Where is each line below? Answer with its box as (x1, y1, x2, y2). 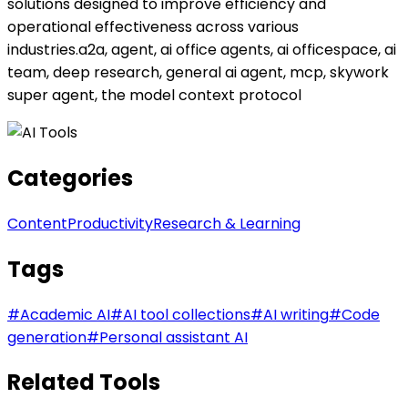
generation (7, 326, 87, 348)
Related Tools (7, 367, 160, 398)
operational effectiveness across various (7, 15, 299, 37)
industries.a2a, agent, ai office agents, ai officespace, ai (7, 38, 396, 60)
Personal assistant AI (99, 326, 248, 348)
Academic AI (20, 303, 110, 325)
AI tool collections (123, 303, 250, 325)
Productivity (67, 212, 153, 234)
